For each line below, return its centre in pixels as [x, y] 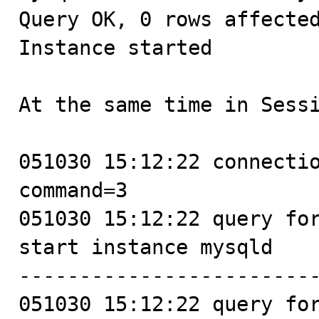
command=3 [73, 190]
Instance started [115, 48]
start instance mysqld [146, 247]
